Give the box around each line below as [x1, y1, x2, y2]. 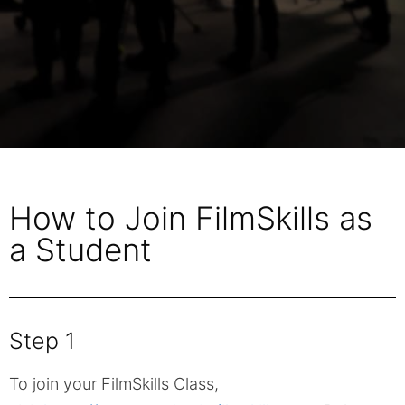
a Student [9, 231, 152, 268]
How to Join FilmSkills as [9, 199, 372, 237]
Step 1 [9, 327, 75, 354]
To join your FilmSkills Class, [9, 374, 219, 393]
